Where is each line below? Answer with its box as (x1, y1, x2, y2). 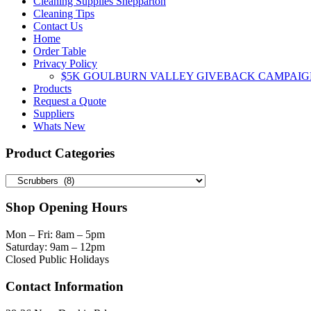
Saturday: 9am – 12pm (6, 241, 105, 253)
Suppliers (33, 108, 74, 120)
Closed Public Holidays (6, 253, 109, 266)
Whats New (33, 120, 85, 133)
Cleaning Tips (33, 8, 94, 20)
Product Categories (6, 146, 115, 161)
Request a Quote (33, 95, 106, 108)
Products (33, 83, 72, 95)
